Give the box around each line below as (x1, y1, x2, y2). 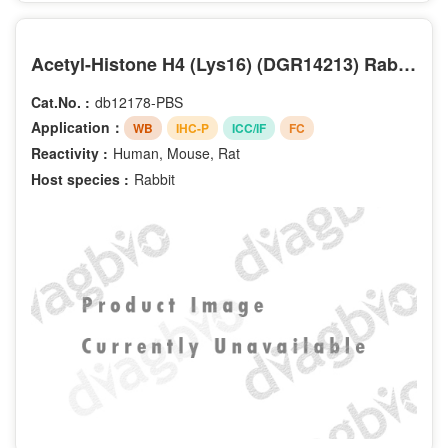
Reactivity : (31, 143, 108, 164)
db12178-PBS (95, 91, 183, 112)
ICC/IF (232, 119, 266, 138)
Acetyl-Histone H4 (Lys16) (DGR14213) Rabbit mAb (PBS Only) (398, 50, 416, 77)
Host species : (31, 169, 129, 190)
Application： (31, 117, 124, 138)
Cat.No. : (31, 91, 90, 112)
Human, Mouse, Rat (113, 143, 240, 164)
